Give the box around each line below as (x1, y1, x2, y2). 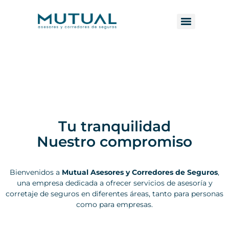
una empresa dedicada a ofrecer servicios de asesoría (16, 178, 209, 188)
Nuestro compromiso (37, 133, 192, 151)
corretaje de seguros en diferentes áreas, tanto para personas (6, 189, 223, 199)
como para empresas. (76, 200, 153, 210)
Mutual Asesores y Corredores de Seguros (60, 168, 218, 177)
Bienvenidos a (10, 168, 60, 177)
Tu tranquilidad (58, 118, 171, 135)
